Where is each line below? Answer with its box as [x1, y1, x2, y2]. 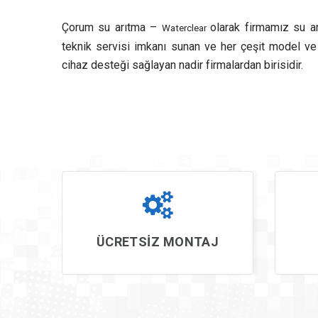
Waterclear [161, 23, 211, 33]
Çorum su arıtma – [62, 21, 162, 34]
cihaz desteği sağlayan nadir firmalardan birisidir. [62, 58, 303, 72]
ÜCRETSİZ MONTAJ [96, 234, 219, 249]
